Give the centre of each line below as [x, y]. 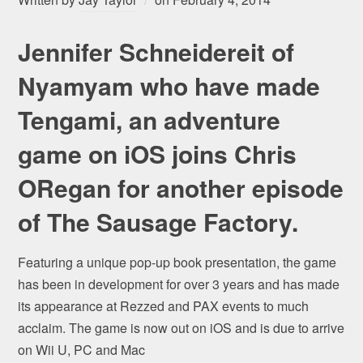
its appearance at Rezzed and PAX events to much [164, 306]
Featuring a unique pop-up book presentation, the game [177, 263]
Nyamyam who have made [169, 86]
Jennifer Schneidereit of [156, 52]
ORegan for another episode [181, 188]
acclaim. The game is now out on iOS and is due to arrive [181, 328]
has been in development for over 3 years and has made [179, 284]
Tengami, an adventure [149, 120]
